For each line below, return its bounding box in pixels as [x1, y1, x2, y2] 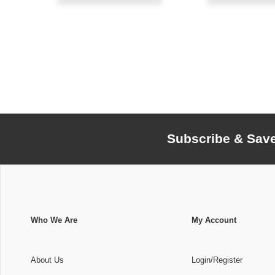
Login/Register [191, 255, 242, 265]
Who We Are [31, 215, 77, 225]
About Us [31, 255, 64, 265]
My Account [191, 215, 236, 225]
